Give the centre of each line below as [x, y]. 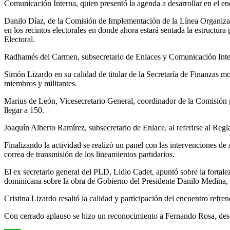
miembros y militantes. [41, 83]
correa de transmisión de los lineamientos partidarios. [89, 154]
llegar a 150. [24, 110]
